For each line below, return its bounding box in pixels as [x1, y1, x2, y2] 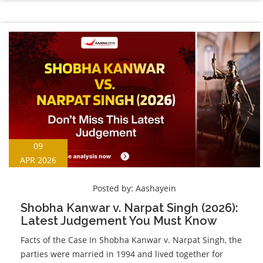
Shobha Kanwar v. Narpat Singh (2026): [21, 201, 238, 215]
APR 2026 [20, 154, 56, 166]
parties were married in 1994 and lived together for [21, 248, 223, 260]
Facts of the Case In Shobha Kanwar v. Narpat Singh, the [21, 234, 242, 246]
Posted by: [93, 183, 136, 194]
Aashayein [136, 183, 176, 194]
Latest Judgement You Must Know [21, 214, 217, 228]
